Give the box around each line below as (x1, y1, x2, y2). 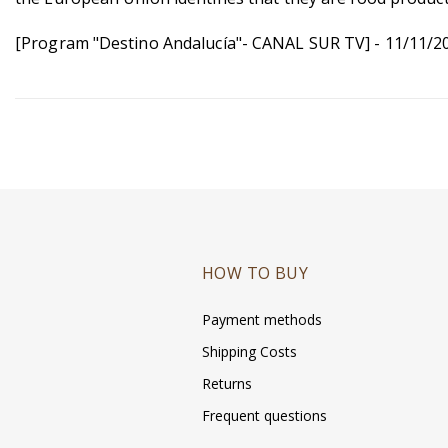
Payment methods (202, 310, 322, 330)
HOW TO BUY (202, 262, 308, 285)
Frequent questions (202, 406, 327, 426)
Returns (202, 374, 252, 394)
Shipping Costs (202, 342, 297, 362)
